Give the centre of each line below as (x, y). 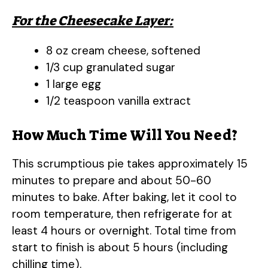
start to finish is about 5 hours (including (120, 247)
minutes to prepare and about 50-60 (112, 180)
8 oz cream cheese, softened (123, 51)
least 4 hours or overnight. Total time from (124, 230)
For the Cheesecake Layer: (93, 21)
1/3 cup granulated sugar (111, 68)
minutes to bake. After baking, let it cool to (124, 197)
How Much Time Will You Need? (125, 135)
